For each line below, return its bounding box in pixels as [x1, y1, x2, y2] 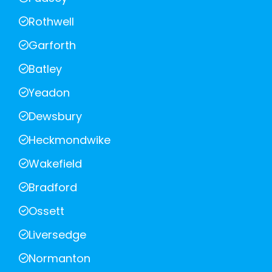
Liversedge [29, 226, 86, 242]
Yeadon [29, 84, 70, 100]
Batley [29, 61, 62, 76]
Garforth [29, 37, 76, 53]
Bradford [29, 179, 77, 195]
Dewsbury [29, 108, 82, 124]
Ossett [29, 203, 64, 219]
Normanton [29, 250, 90, 266]
